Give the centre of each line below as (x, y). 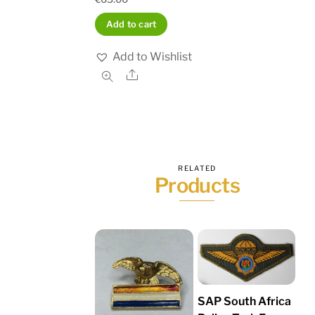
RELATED (197, 168)
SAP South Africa (244, 301)
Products (197, 185)
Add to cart (131, 25)
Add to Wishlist (153, 57)
